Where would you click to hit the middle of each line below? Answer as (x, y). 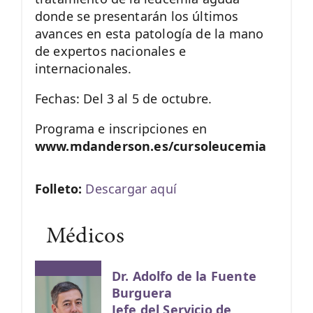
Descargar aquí (131, 189)
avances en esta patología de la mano (149, 34)
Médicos (85, 238)
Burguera (142, 292)
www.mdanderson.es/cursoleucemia (151, 146)
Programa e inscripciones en (121, 129)
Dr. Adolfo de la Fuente (184, 276)
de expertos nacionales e (110, 51)
